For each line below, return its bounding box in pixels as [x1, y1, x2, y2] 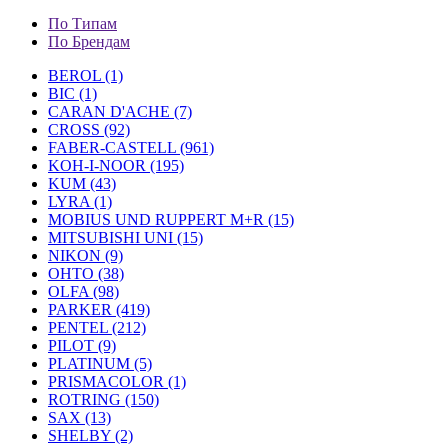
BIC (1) [48, 85, 97, 102]
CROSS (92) [48, 121, 130, 138]
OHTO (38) [48, 265, 124, 282]
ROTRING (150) [48, 391, 159, 408]
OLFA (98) [48, 283, 119, 300]
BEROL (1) [48, 67, 123, 84]
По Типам [48, 15, 117, 32]
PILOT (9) [48, 337, 116, 354]
